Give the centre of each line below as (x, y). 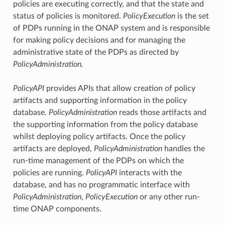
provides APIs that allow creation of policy (120, 88)
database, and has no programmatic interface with (101, 185)
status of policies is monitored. (68, 16)
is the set (192, 16)
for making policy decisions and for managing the (99, 40)
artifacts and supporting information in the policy (100, 100)
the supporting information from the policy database (105, 124)
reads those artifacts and (161, 112)
